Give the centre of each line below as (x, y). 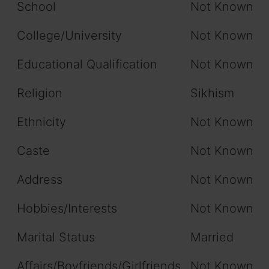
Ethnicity (41, 122)
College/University (69, 36)
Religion (40, 93)
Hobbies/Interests (67, 209)
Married (212, 237)
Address (40, 180)
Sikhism (212, 93)
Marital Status (56, 237)
